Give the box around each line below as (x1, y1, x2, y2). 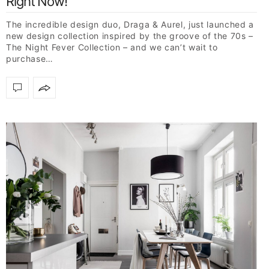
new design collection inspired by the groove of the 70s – (6, 31, 253, 41)
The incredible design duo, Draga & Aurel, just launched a (6, 19, 254, 30)
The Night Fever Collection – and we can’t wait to (6, 42, 218, 53)
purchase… (6, 53, 53, 64)
